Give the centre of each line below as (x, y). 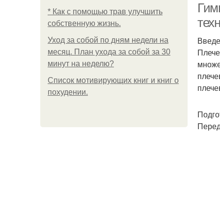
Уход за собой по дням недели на (108, 40)
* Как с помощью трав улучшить (105, 12)
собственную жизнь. (84, 23)
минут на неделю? (81, 64)
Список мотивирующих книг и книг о (113, 80)
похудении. (68, 92)
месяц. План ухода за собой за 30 (109, 52)
